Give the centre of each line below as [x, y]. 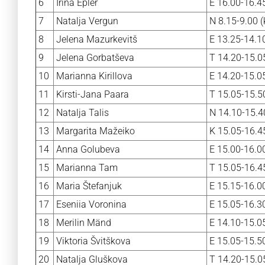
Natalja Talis [83, 113]
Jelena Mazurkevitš [97, 39]
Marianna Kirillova [94, 76]
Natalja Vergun [87, 21]
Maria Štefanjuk [89, 186]
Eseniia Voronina [91, 204]
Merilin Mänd [84, 223]
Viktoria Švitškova [93, 241]
